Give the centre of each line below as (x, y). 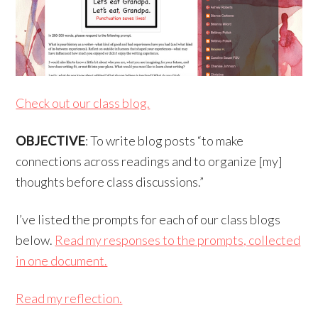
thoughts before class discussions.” (110, 182)
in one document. (62, 261)
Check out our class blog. (83, 103)
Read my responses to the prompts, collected (178, 240)
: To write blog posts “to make (165, 141)
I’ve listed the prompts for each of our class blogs (148, 220)
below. (35, 240)
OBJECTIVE (51, 141)
